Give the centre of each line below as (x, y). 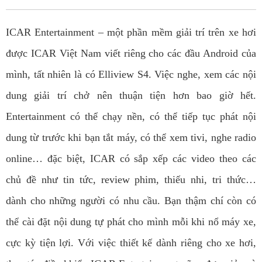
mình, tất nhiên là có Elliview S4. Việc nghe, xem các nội (131, 75)
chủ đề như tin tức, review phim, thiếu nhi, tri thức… (131, 180)
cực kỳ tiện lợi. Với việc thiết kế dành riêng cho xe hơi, (131, 243)
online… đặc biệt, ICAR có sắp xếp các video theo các (131, 159)
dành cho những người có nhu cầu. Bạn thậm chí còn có (131, 201)
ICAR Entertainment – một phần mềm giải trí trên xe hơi (131, 32)
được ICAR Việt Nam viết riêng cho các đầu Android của (131, 54)
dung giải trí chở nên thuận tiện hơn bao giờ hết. (131, 96)
